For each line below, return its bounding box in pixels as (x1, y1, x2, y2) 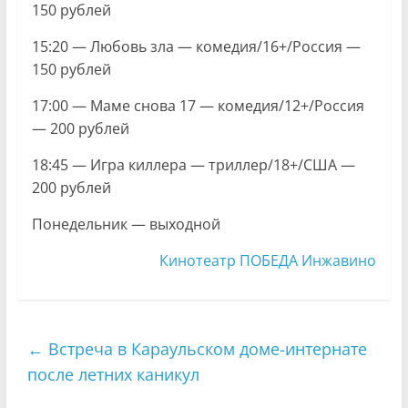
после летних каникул (26, 363, 199, 386)
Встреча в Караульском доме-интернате (43, 338, 367, 361)
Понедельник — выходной (31, 214, 220, 235)
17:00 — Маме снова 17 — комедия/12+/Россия (31, 96, 364, 117)
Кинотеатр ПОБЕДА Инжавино (159, 250, 377, 271)
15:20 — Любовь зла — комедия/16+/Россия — (31, 36, 361, 57)
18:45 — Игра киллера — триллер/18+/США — (31, 155, 355, 176)
